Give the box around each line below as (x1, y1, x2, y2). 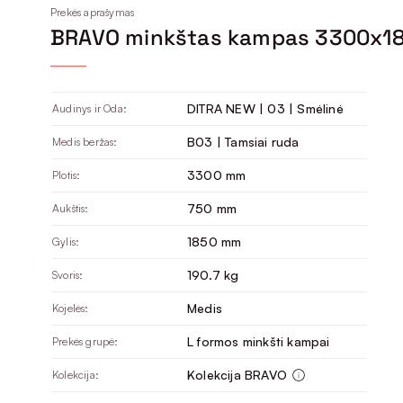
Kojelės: (52, 300, 89, 315)
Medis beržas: (52, 134, 118, 148)
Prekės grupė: (52, 334, 119, 348)
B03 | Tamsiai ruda (187, 133, 300, 149)
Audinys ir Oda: (52, 101, 127, 115)
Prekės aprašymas (50, 5, 135, 19)
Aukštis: (52, 201, 89, 215)
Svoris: (52, 267, 84, 282)
